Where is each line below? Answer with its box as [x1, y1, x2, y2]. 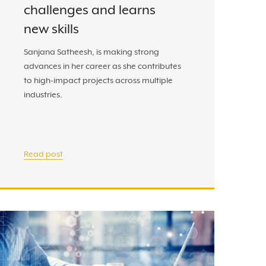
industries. [24, 90, 62, 100]
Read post [24, 149, 63, 159]
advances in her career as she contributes [24, 61, 181, 71]
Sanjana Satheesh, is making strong [24, 47, 159, 57]
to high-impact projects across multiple [24, 75, 173, 85]
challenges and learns [24, 2, 156, 18]
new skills [24, 21, 79, 37]
